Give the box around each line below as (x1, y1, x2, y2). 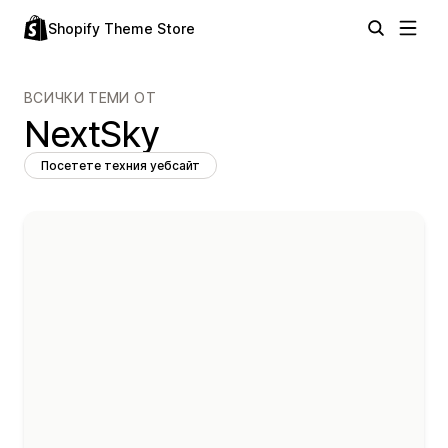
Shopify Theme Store (48, 20, 195, 37)
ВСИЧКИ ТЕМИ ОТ (24, 89, 156, 106)
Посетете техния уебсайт (41, 158, 200, 173)
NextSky (24, 112, 159, 156)
